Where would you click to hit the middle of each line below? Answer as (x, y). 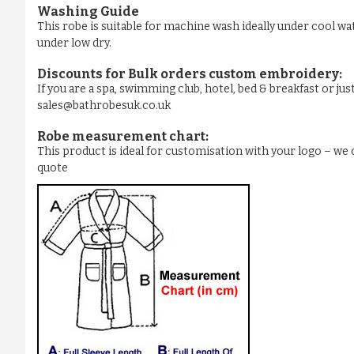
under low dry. (74, 43)
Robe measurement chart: (123, 137)
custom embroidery (274, 74)
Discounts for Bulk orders (123, 74)
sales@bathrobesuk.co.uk (104, 106)
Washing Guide (88, 12)
